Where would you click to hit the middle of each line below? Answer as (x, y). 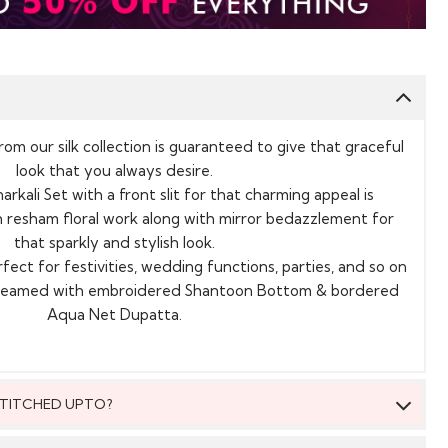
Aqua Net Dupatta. (114, 314)
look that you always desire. (114, 170)
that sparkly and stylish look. (114, 242)
